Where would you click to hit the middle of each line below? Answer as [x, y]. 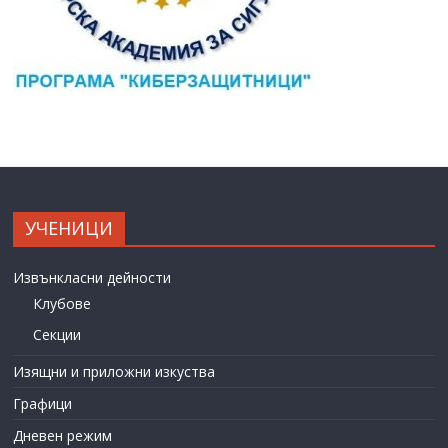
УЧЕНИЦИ [69, 228]
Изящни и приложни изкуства [114, 372]
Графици [43, 404]
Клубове [62, 304]
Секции [57, 335]
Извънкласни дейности [92, 278]
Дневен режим [63, 436]
